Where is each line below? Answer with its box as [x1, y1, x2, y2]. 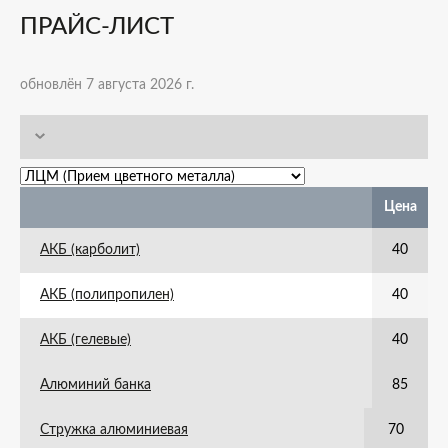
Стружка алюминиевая [40, 423, 188, 437]
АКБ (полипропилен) [40, 288, 174, 302]
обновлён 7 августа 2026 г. [20, 78, 194, 92]
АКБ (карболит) [40, 243, 140, 257]
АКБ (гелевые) [40, 333, 131, 347]
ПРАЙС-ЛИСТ [20, 15, 174, 39]
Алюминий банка [40, 378, 151, 392]
